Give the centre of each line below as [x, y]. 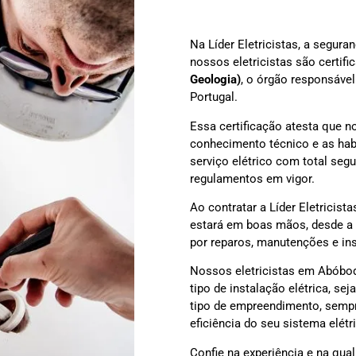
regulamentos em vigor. [252, 178]
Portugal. [214, 97]
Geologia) [215, 80]
